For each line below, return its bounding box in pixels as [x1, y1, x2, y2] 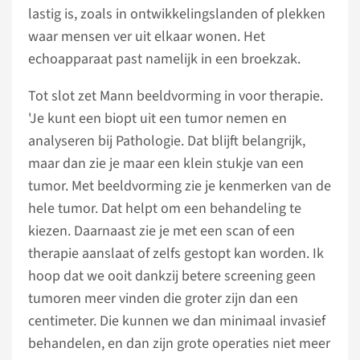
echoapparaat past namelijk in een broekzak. [28, 49, 301, 69]
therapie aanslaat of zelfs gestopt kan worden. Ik [28, 243, 324, 264]
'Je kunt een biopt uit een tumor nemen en [28, 108, 287, 129]
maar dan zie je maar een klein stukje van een [28, 153, 304, 174]
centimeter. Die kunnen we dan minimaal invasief [28, 311, 325, 331]
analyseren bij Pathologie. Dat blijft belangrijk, [28, 131, 305, 151]
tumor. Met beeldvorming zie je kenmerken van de [28, 176, 331, 196]
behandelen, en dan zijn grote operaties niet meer [28, 333, 330, 354]
